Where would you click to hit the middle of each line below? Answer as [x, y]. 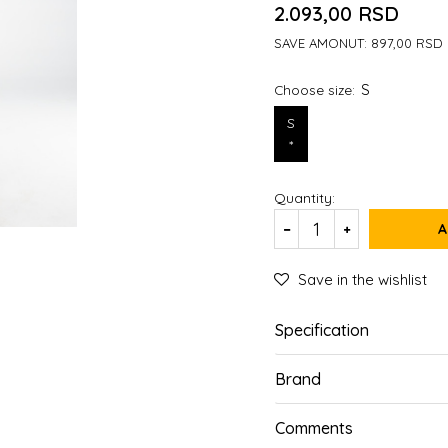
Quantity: [304, 198]
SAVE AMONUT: [322, 43]
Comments [314, 428]
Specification [322, 330]
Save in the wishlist [362, 279]
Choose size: [316, 89]
